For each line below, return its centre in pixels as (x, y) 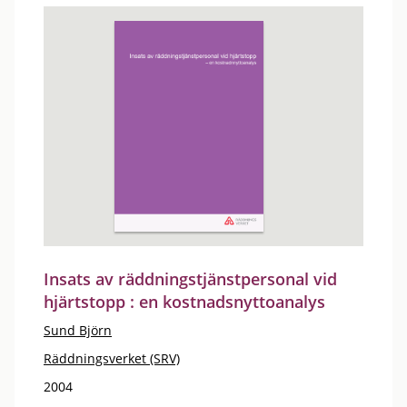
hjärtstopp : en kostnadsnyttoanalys (184, 301)
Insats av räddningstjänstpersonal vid (190, 278)
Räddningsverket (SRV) (112, 358)
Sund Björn (78, 330)
